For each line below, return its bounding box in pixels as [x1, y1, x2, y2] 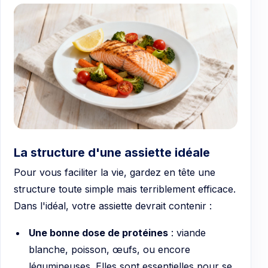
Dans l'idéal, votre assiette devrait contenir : [14, 199, 212, 212]
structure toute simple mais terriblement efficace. [14, 182, 236, 195]
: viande [167, 227, 206, 239]
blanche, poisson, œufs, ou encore [28, 243, 190, 256]
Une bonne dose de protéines [28, 227, 168, 239]
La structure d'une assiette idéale [14, 145, 210, 160]
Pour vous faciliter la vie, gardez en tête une [14, 166, 215, 178]
